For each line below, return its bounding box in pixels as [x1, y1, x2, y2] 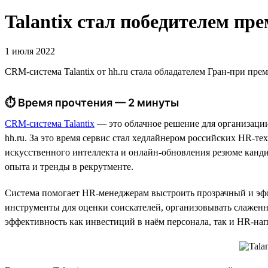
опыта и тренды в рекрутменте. [5, 161, 133, 172]
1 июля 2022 [5, 45, 55, 56]
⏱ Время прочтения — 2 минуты [5, 96, 179, 109]
